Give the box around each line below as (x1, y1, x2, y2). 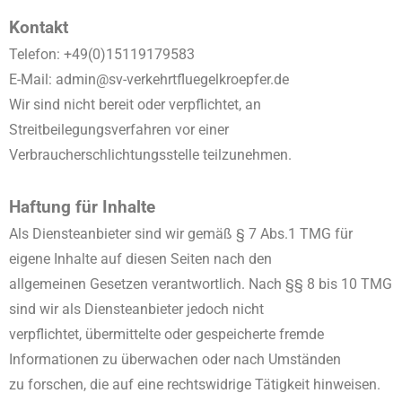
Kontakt (9, 18, 68, 38)
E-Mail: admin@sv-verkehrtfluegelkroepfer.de (9, 71, 289, 88)
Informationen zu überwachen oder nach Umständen (9, 351, 341, 368)
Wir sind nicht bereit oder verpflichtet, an (9, 96, 261, 113)
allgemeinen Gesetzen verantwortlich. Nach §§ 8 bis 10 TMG (9, 275, 392, 293)
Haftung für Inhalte (9, 197, 155, 217)
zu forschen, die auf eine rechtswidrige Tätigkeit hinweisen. (9, 376, 380, 393)
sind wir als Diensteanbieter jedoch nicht (9, 301, 264, 318)
